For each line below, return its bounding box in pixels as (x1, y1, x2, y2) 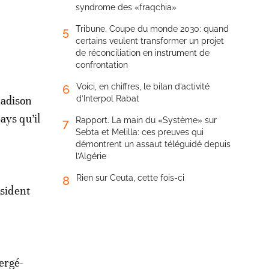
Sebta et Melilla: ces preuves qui (76, 127, 204, 137)
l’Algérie (76, 151, 106, 161)
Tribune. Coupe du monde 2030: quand (76, 24, 229, 34)
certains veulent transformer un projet (76, 36, 224, 46)
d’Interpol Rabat (76, 94, 139, 103)
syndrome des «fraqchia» (76, 2, 177, 12)
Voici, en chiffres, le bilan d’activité (76, 82, 210, 91)
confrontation (76, 60, 128, 70)
